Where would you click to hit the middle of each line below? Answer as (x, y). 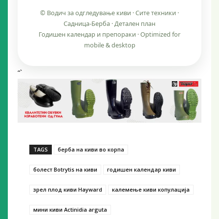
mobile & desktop (109, 45)
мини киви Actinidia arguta (70, 209)
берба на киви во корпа (91, 150)
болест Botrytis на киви (65, 170)
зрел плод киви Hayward (68, 189)
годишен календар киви (142, 170)
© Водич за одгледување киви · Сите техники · (109, 13)
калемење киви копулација (151, 189)
